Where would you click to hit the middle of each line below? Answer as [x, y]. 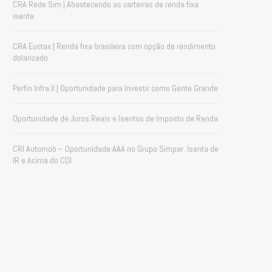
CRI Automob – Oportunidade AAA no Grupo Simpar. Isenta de [116, 149]
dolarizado [30, 58]
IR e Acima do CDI [42, 160]
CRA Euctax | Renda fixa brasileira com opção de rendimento [114, 46]
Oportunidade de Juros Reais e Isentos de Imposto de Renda [115, 118]
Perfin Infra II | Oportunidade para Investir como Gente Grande [115, 88]
